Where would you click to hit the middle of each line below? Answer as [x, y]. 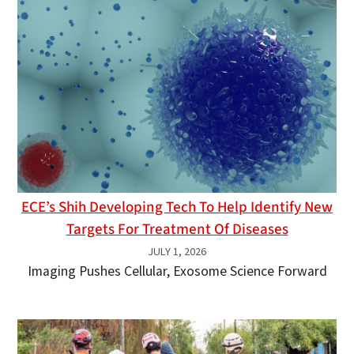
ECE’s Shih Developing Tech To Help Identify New [177, 207]
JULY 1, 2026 [177, 252]
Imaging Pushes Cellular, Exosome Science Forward [177, 271]
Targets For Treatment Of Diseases [177, 230]
